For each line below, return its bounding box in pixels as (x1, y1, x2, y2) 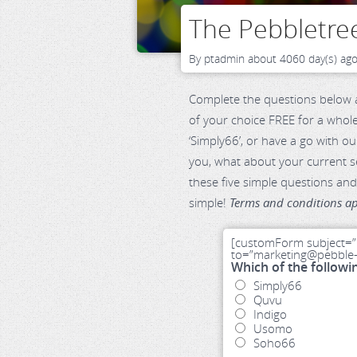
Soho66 (253, 335, 296, 351)
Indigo (253, 306, 287, 322)
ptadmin (204, 51, 245, 66)
